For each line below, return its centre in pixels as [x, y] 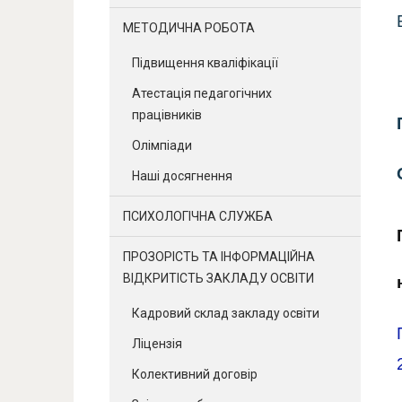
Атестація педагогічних [202, 93]
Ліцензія [157, 343]
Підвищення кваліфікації [205, 62]
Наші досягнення [182, 175]
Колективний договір [195, 374]
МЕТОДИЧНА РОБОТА [189, 27]
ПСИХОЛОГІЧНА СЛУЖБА [198, 216]
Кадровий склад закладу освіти [226, 313]
